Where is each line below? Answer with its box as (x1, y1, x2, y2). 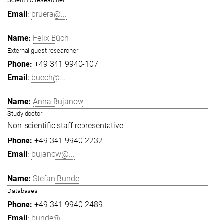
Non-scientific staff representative (7, 121, 123, 131)
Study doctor (7, 110, 42, 118)
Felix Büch (33, 33, 69, 43)
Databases (7, 187, 38, 194)
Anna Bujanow (33, 97, 83, 107)
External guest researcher (7, 47, 78, 55)
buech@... (31, 73, 66, 82)
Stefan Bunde (33, 173, 79, 183)
